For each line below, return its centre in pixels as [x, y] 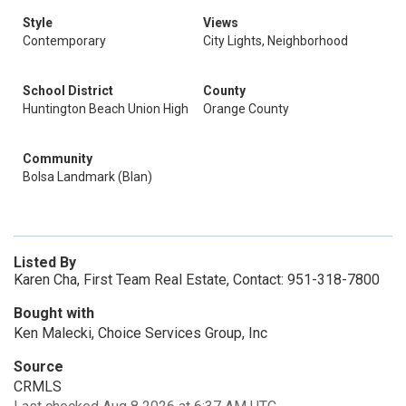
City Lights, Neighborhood [275, 41]
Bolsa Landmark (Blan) [87, 177]
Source [39, 367]
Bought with [54, 313]
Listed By [45, 262]
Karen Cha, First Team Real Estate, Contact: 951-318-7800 [197, 280]
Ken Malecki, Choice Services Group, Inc [140, 333]
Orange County [246, 109]
